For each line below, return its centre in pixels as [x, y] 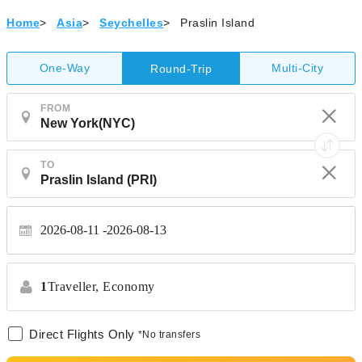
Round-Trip [181, 68]
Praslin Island [217, 23]
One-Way [65, 68]
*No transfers [169, 335]
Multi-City [297, 68]
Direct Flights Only [82, 334]
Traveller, [73, 286]
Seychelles [131, 23]
